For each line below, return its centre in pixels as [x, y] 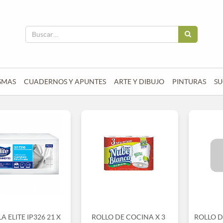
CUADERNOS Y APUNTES [65, 82]
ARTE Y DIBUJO [139, 82]
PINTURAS [189, 82]
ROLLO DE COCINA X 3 [128, 217]
